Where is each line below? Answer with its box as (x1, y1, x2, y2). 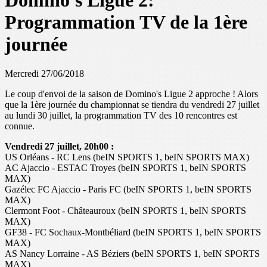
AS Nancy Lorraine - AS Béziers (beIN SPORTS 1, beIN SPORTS (5, 248, 260, 259)
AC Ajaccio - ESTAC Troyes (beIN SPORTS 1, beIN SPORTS (5, 162, 246, 173)
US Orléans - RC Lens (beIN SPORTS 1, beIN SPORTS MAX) (5, 151, 249, 162)
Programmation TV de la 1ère (5, 11, 247, 33)
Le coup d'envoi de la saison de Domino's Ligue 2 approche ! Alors (5, 88, 258, 99)
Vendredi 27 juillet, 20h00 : (5, 141, 114, 151)
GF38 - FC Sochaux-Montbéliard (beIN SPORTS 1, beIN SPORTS (5, 226, 261, 237)
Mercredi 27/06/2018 (5, 68, 84, 79)
